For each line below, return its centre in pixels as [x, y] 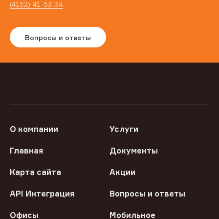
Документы [134, 151]
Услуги [124, 129]
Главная [26, 151]
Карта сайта [35, 172]
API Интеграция [42, 194]
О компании [34, 129]
